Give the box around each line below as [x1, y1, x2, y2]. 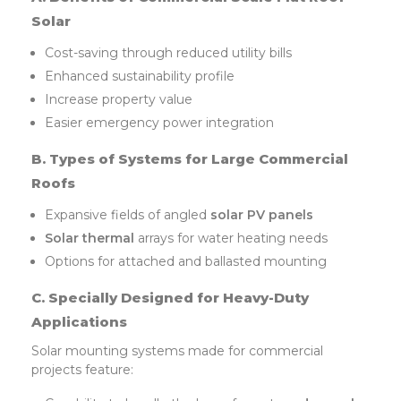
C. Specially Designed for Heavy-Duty [31, 288, 309, 306]
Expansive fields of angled [45, 206, 211, 223]
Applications [31, 312, 127, 330]
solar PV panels [210, 206, 314, 223]
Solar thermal [45, 229, 135, 246]
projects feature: [31, 361, 133, 378]
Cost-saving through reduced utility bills [45, 44, 293, 61]
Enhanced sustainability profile [45, 67, 235, 84]
